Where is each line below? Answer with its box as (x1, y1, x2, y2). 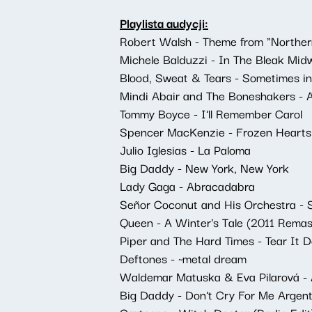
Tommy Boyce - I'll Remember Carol (120, 104, 302, 123)
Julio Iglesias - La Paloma (120, 140, 251, 159)
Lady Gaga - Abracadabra (120, 176, 255, 195)
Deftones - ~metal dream (120, 249, 247, 267)
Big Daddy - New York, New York (120, 158, 289, 177)
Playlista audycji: (120, 13, 208, 32)
